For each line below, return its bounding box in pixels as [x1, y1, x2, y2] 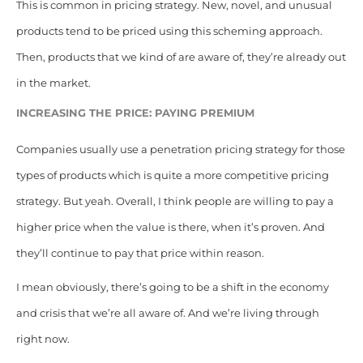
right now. [15, 333, 70, 346]
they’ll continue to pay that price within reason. [15, 247, 264, 260]
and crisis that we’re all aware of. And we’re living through [15, 307, 319, 320]
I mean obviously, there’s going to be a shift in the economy [15, 281, 329, 294]
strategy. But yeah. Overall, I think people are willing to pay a [15, 195, 334, 208]
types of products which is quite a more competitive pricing [15, 169, 329, 182]
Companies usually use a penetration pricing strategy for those [15, 143, 345, 156]
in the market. [15, 76, 91, 89]
